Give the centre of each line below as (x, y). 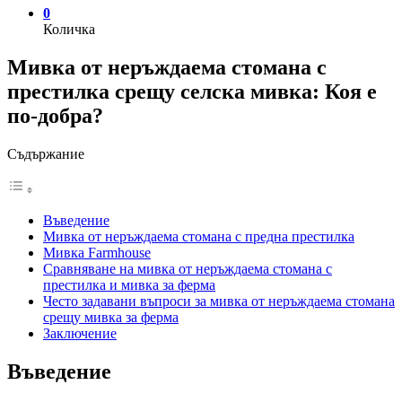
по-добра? (55, 115)
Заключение (80, 333)
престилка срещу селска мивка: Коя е (192, 91)
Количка (69, 29)
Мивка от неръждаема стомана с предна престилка (199, 236)
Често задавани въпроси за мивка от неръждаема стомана (219, 301)
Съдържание (46, 153)
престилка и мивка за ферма (129, 284)
